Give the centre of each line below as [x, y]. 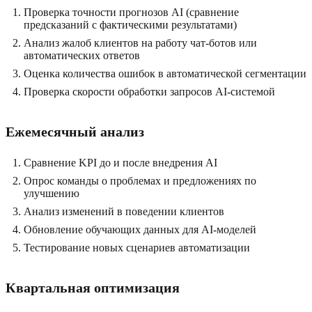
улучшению [52, 194]
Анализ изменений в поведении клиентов [124, 212]
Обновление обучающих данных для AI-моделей [140, 230]
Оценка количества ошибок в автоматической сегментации [165, 74]
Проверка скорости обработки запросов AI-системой [149, 92]
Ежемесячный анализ [75, 132]
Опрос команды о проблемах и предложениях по [140, 181]
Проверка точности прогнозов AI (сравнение [131, 13]
